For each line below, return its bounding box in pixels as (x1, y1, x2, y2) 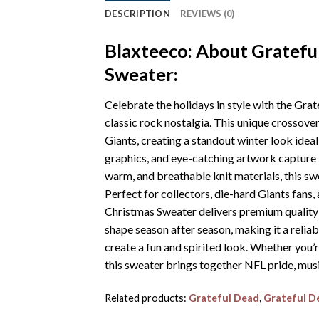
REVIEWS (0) (179, 8, 235, 20)
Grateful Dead (189, 291, 259, 304)
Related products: (105, 291, 189, 304)
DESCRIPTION (105, 8, 170, 20)
